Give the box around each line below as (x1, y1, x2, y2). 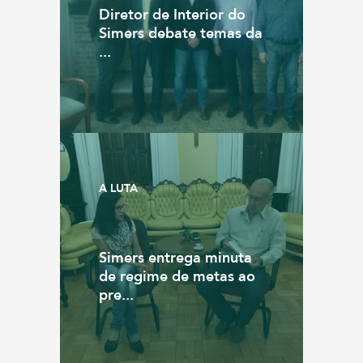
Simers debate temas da (99, 23, 263, 44)
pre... (99, 285, 134, 305)
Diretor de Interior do (99, 5, 246, 25)
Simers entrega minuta (99, 248, 252, 268)
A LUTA (99, 181, 138, 196)
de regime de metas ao (99, 267, 255, 287)
